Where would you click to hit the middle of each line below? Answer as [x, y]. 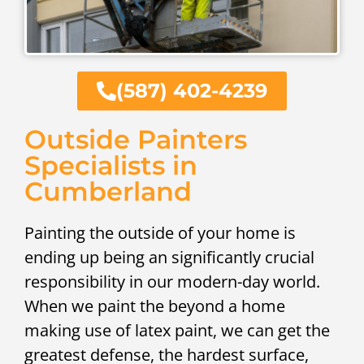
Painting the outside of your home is [160, 233]
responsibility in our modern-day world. [172, 282]
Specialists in [111, 166]
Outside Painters [136, 140]
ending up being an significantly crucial [169, 258]
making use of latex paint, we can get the [177, 331]
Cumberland [108, 192]
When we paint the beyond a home [155, 306]
